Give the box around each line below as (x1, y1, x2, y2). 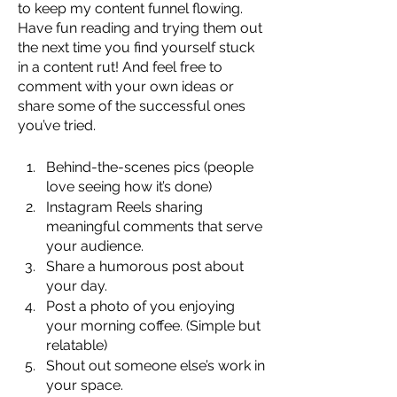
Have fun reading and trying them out (18, 19, 266, 36)
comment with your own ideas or (18, 77, 237, 95)
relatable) (46, 336, 107, 354)
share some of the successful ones (18, 97, 249, 114)
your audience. (46, 237, 144, 254)
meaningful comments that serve (46, 217, 266, 235)
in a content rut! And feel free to (18, 58, 226, 75)
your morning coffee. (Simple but (46, 316, 264, 334)
